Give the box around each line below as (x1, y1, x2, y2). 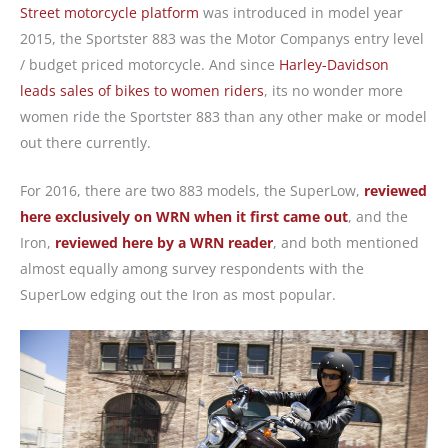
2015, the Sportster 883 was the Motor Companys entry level (20, 28, 424, 48)
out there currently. (20, 132, 151, 152)
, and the (348, 207, 408, 227)
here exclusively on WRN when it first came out (20, 207, 348, 227)
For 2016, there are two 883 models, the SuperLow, (20, 181, 364, 201)
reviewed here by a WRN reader (55, 233, 273, 253)
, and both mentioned (273, 233, 419, 253)
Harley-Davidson (279, 54, 389, 74)
